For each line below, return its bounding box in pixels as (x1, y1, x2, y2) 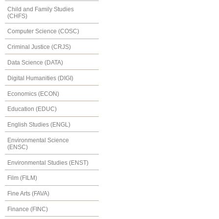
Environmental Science (7, 136, 69, 144)
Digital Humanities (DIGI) (7, 74, 73, 82)
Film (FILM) (7, 175, 37, 182)
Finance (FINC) (7, 206, 48, 213)
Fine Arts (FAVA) (7, 190, 49, 197)
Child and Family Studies (7, 5, 74, 13)
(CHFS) (7, 12, 27, 20)
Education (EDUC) (7, 106, 57, 113)
